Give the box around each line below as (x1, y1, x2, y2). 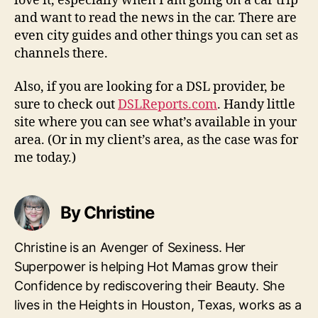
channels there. (14, 45, 108, 62)
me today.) (14, 150, 76, 166)
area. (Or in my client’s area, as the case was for (14, 132, 298, 148)
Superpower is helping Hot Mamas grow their (14, 259, 278, 274)
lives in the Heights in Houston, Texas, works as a (14, 297, 302, 312)
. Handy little (217, 97, 295, 113)
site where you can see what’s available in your (14, 114, 297, 131)
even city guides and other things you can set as (14, 27, 298, 44)
